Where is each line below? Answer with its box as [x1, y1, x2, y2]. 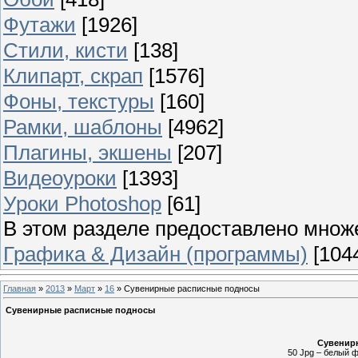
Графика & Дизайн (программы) [3, 241, 308, 266]
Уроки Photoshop [3, 191, 161, 216]
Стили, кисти [3, 38, 128, 62]
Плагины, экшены [3, 140, 172, 165]
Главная [3, 283, 36, 293]
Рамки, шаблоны [3, 114, 162, 139]
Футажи [3, 12, 76, 37]
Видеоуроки [3, 165, 117, 190]
